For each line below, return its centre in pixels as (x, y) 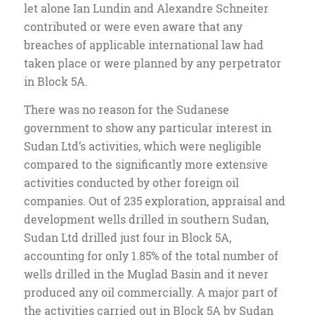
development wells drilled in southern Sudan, (146, 219)
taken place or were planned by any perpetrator (152, 63)
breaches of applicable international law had (143, 45)
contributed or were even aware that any (133, 27)
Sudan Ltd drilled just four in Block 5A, (127, 237)
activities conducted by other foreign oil (131, 182)
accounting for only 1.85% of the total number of (151, 255)
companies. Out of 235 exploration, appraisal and (154, 200)
